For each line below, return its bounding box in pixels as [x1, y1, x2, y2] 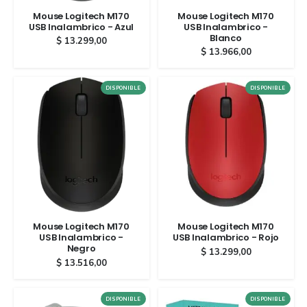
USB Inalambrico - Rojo [172, 231, 280, 245]
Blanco [210, 31, 242, 45]
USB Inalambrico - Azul [28, 20, 134, 34]
